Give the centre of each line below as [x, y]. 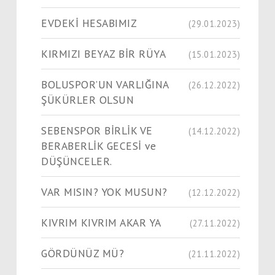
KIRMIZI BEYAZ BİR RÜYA [103, 53]
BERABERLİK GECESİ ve [99, 145]
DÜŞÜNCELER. [77, 161]
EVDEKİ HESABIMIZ [89, 23]
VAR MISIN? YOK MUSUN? [104, 192]
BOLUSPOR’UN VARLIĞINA [105, 84]
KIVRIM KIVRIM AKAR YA [101, 222]
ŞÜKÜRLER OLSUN [87, 99]
